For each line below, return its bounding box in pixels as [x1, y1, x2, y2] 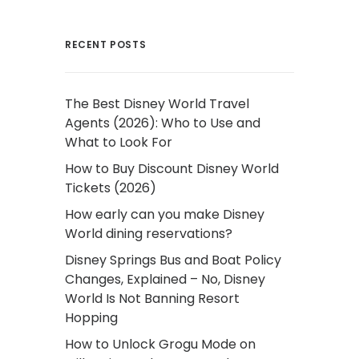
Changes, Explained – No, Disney [65, 270, 265, 288]
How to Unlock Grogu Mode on [65, 335, 256, 353]
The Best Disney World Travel [65, 95, 249, 113]
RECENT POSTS [65, 38, 147, 51]
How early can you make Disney [65, 205, 264, 224]
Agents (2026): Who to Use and [65, 114, 260, 132]
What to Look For [65, 133, 172, 151]
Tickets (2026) [65, 179, 156, 197]
